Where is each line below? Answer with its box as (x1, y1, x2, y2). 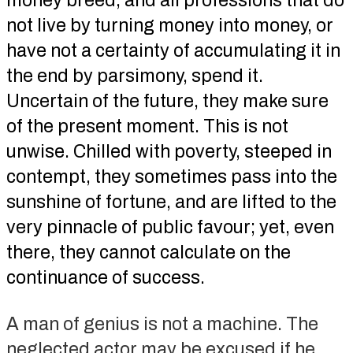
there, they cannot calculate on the (6, 242, 291, 262)
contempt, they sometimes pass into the (6, 166, 337, 187)
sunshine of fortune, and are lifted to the (6, 191, 336, 212)
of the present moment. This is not (6, 116, 288, 136)
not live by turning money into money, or (6, 15, 333, 35)
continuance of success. (6, 267, 205, 288)
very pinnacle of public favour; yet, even (6, 217, 334, 237)
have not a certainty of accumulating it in (6, 40, 340, 61)
